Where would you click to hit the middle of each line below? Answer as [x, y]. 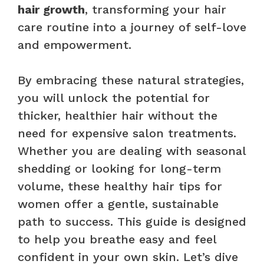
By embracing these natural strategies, [131, 80]
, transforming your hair [156, 9]
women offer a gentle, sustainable [118, 204]
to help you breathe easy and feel [117, 239]
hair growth [51, 9]
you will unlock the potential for [114, 98]
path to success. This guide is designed [132, 221]
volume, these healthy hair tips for [120, 186]
